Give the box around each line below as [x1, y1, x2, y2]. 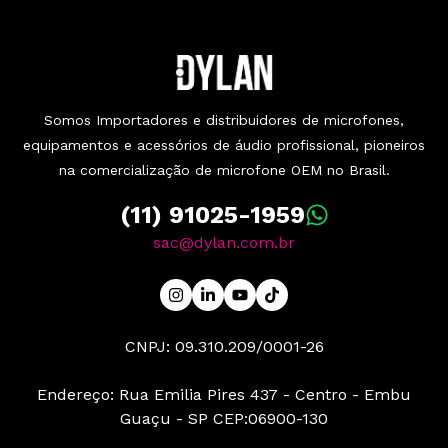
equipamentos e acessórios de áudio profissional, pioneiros [23, 137, 425, 153]
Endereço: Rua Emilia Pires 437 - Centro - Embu [37, 385, 411, 404]
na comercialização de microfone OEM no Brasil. [58, 162, 390, 178]
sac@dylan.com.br [153, 233, 295, 252]
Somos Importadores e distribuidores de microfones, [44, 112, 404, 128]
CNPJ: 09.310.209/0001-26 [124, 337, 324, 356]
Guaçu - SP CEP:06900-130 [120, 409, 328, 428]
